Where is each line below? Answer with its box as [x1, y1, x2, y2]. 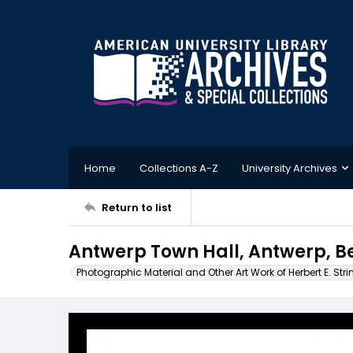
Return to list [102, 199, 172, 215]
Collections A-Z [139, 160, 218, 176]
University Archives [242, 160, 337, 176]
